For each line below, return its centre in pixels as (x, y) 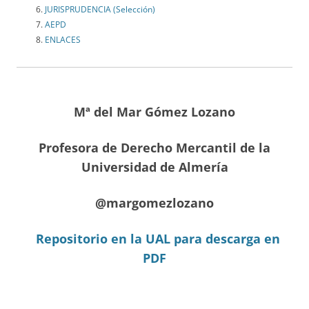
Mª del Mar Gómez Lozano (154, 112)
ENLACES (63, 40)
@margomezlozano (154, 203)
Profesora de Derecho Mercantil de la (154, 148)
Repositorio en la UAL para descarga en (158, 239)
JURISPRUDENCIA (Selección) (100, 10)
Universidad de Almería (154, 167)
